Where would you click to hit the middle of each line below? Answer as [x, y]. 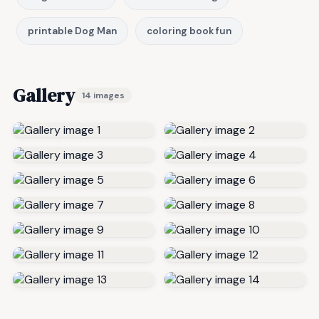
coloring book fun [189, 31]
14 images [103, 96]
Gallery [44, 96]
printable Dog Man [72, 31]
